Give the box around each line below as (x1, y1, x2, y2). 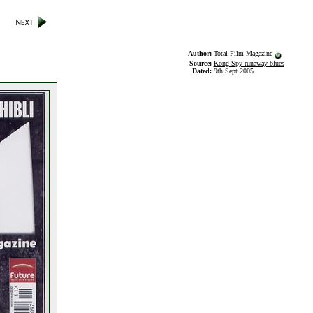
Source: (189, 59, 214, 67)
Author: (187, 50, 214, 57)
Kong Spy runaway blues (213, 59, 284, 67)
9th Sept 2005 (213, 67, 254, 75)
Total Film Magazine (213, 50, 272, 57)
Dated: (191, 67, 214, 75)
